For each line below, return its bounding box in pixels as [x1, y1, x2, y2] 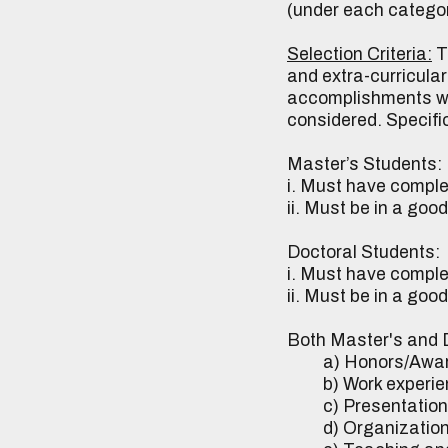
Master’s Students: [287, 154, 442, 174]
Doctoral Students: [287, 242, 440, 262]
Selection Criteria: [287, 44, 432, 64]
